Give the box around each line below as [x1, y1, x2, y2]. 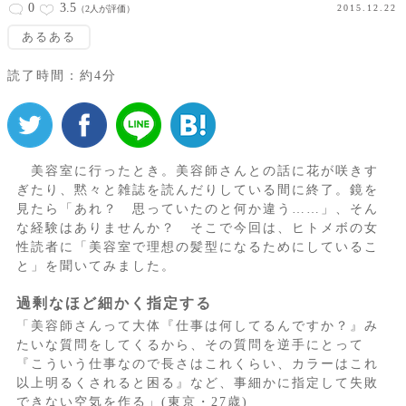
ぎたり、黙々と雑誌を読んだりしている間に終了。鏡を [15, 183, 379, 198]
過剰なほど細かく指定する [15, 295, 212, 312]
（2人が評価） [76, 3, 135, 14]
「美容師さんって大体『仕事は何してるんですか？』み [15, 319, 379, 333]
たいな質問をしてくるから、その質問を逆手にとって [15, 338, 364, 353]
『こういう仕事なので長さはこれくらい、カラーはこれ [15, 357, 379, 372]
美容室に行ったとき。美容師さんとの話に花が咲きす [15, 164, 379, 179]
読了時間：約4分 [7, 68, 118, 82]
